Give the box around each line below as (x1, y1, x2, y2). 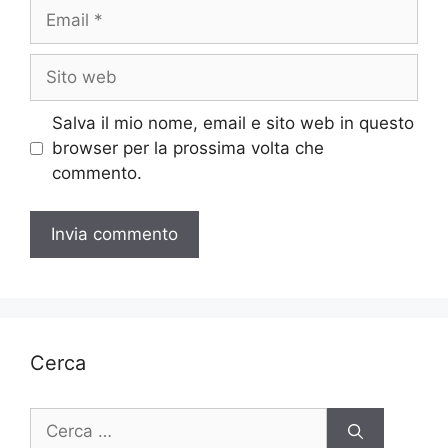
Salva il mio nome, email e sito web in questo (51, 112, 414, 133)
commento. (51, 162, 142, 183)
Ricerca (29, 409, 88, 430)
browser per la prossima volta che (51, 137, 324, 158)
